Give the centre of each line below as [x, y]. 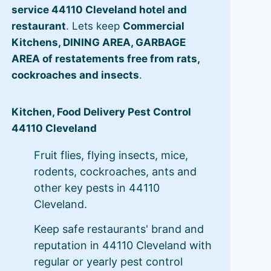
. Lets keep [94, 26]
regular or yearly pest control [108, 261]
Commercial [153, 26]
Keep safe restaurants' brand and [119, 229]
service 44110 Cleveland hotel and [99, 9]
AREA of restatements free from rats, [105, 58]
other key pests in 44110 [96, 188]
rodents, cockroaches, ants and [115, 171]
